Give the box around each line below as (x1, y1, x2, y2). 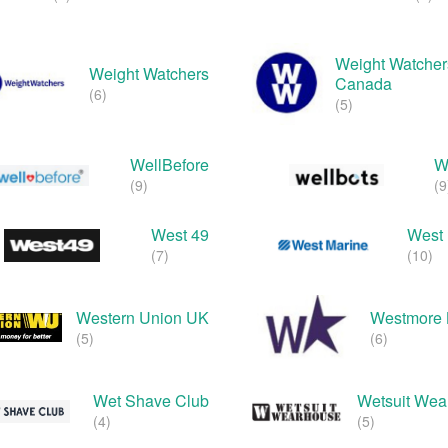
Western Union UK (76, 305, 209, 329)
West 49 (151, 223, 209, 247)
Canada (335, 72, 392, 96)
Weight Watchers (89, 62, 209, 86)
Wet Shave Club (93, 389, 209, 413)
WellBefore (130, 153, 209, 177)
